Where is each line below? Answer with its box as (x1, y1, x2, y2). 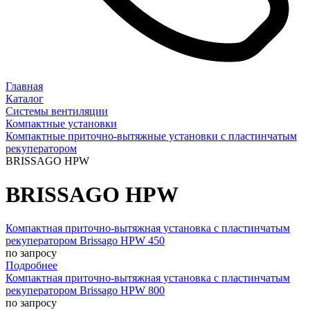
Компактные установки (6, 117, 117, 129)
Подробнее (6, 259, 57, 272)
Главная (6, 80, 43, 92)
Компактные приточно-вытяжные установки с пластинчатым (6, 129, 297, 142)
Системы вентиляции (6, 104, 108, 117)
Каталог (6, 92, 44, 104)
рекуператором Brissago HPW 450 (6, 235, 165, 247)
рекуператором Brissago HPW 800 (6, 284, 165, 297)
